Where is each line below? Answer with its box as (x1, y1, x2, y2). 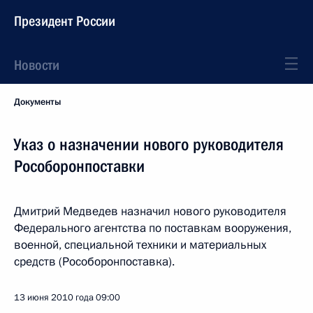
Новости (14, 57, 59, 73)
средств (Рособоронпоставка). (14, 254, 175, 270)
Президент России (14, 13, 115, 29)
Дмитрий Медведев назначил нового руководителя (14, 203, 286, 219)
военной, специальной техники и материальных (14, 237, 266, 253)
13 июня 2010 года (14, 291, 94, 304)
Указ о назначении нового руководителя (14, 135, 284, 154)
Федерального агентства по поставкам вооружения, (14, 220, 291, 236)
